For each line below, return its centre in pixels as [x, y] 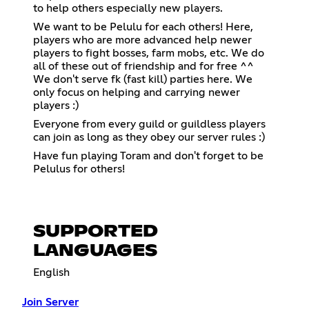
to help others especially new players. [128, 8]
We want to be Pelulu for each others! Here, [143, 27]
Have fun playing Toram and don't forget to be [148, 156]
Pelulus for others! [79, 169]
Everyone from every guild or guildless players [149, 124]
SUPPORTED [96, 232]
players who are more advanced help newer [142, 40]
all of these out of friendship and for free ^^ [143, 66]
